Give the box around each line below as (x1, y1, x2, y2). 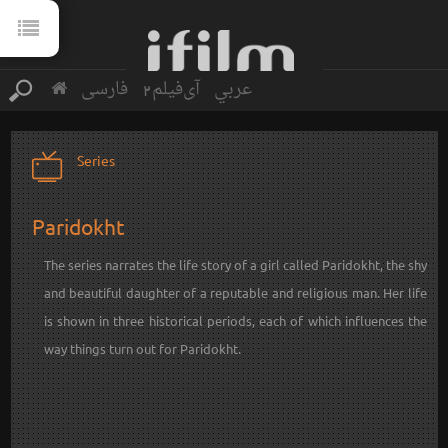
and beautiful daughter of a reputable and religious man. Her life (43, 284, 427, 302)
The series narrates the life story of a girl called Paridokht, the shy (43, 256, 427, 274)
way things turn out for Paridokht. (43, 340, 241, 358)
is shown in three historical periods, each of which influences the (43, 312, 427, 330)
